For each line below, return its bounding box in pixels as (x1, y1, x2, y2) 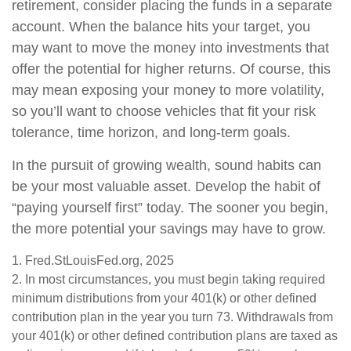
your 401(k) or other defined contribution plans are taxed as (12, 329, 338, 342)
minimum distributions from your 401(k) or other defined (12, 291, 317, 305)
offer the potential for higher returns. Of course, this (12, 61, 331, 77)
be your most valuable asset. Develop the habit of (12, 179, 320, 194)
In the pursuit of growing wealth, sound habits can (12, 157, 321, 173)
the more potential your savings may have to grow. (12, 221, 326, 237)
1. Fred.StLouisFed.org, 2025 (12, 254, 174, 267)
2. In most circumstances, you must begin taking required (12, 273, 325, 286)
